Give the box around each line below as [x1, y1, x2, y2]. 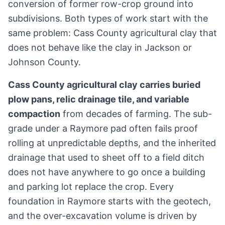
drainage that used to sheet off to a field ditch [8, 152, 204, 163]
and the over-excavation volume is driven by [8, 210, 197, 221]
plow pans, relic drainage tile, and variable [8, 94, 189, 105]
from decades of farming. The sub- [60, 108, 212, 120]
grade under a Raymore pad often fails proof [8, 123, 198, 134]
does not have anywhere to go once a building [8, 167, 205, 178]
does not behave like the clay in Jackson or [8, 42, 192, 53]
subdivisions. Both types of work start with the [8, 13, 208, 24]
